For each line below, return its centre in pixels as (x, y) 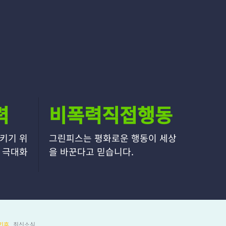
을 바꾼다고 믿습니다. (91, 151)
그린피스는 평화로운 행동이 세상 (113, 138)
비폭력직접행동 (111, 114)
